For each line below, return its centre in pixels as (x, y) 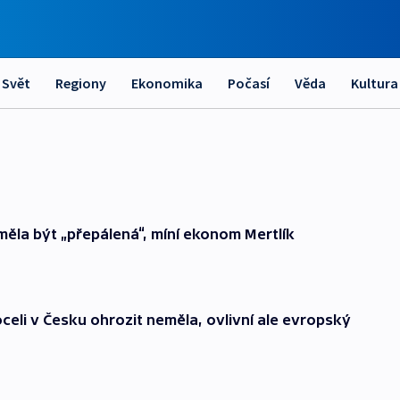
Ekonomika (167, 83)
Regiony (81, 83)
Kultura (375, 83)
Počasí (249, 83)
